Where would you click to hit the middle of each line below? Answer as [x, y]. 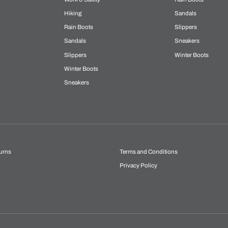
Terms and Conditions [148, 152]
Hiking [73, 13]
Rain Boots [79, 27]
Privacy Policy [138, 166]
